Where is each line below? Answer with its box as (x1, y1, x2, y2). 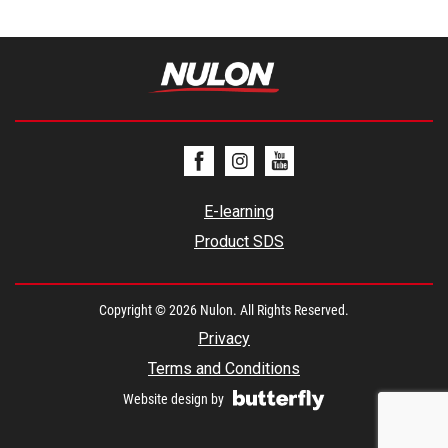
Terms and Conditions (148, 358, 300, 378)
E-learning (204, 201, 274, 221)
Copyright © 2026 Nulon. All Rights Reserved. (99, 301, 349, 318)
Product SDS (194, 231, 284, 251)
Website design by (123, 390, 224, 407)
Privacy (198, 328, 250, 348)
